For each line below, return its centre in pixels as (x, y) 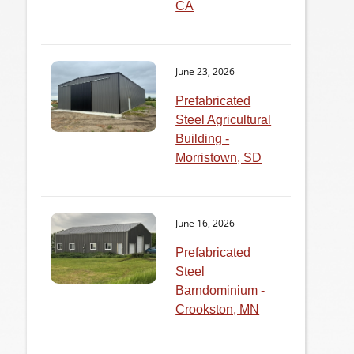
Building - (203, 139)
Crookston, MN (218, 310)
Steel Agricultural (224, 120)
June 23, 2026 (205, 72)
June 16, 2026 (205, 224)
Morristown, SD (219, 158)
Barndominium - (220, 291)
